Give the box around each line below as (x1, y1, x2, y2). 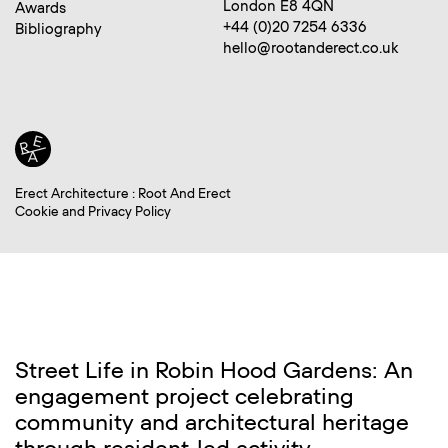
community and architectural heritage (15, 412, 409, 435)
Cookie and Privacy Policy (15, 206, 171, 220)
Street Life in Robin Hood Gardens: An (15, 360, 413, 383)
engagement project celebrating (15, 386, 354, 409)
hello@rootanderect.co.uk (222, 41, 399, 57)
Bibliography (15, 21, 102, 37)
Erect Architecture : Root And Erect (15, 188, 231, 202)
